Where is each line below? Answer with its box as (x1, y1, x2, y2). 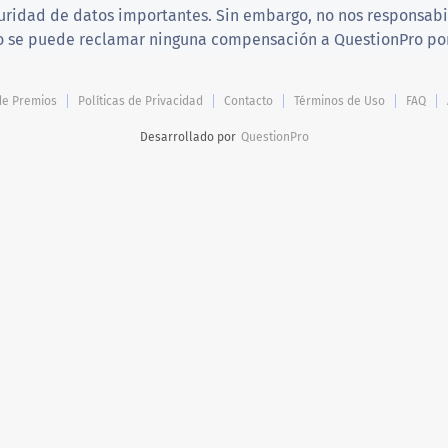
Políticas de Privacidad (78, 93, 203, 108)
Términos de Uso (294, 93, 385, 108)
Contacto (224, 93, 273, 108)
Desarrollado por (139, 129, 236, 144)
